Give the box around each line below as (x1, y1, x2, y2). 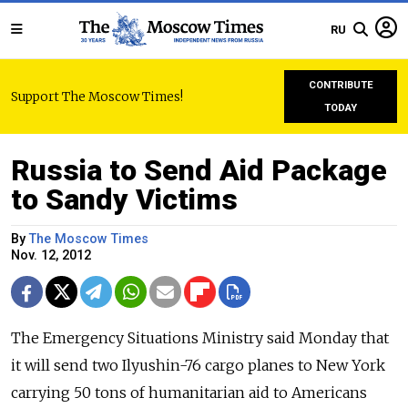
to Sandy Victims (11, 182, 238, 217)
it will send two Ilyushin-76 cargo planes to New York (11, 356, 385, 374)
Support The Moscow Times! (11, 88, 183, 105)
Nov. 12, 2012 (11, 248, 91, 263)
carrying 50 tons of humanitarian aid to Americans (11, 383, 367, 402)
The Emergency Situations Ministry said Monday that (11, 329, 389, 347)
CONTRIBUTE (308, 79, 373, 91)
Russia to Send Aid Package (11, 153, 387, 188)
